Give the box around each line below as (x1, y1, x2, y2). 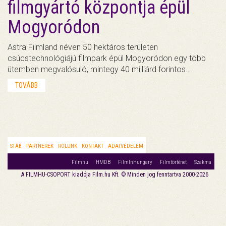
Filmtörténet (160, 158, 187, 165)
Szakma (194, 158, 211, 165)
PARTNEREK (26, 142, 53, 149)
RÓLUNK (58, 142, 77, 149)
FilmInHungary (118, 158, 152, 165)
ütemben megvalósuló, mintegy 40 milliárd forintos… (8, 64, 191, 74)
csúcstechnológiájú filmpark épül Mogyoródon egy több (8, 53, 206, 63)
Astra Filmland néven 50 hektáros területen (8, 42, 158, 52)
